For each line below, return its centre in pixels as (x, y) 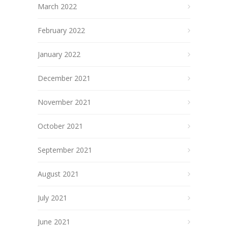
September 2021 (65, 150)
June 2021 (54, 222)
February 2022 (61, 30)
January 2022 (59, 54)
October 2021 (60, 126)
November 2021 (64, 102)
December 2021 (64, 78)
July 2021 (52, 198)
